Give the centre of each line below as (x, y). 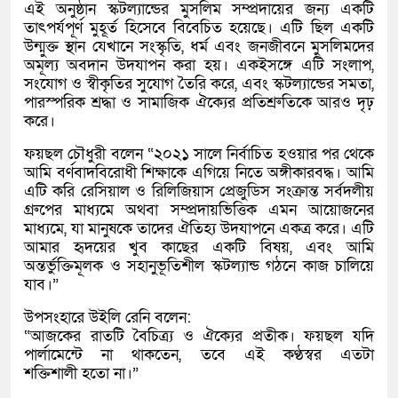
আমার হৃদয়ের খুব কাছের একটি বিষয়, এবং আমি (199, 248)
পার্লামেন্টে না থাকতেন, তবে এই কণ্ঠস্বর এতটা (199, 355)
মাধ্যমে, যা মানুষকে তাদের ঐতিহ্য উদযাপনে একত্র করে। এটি (199, 229)
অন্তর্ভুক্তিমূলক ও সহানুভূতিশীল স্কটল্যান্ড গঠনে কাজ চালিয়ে (199, 267)
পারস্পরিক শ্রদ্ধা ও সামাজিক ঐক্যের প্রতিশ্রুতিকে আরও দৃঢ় (199, 103)
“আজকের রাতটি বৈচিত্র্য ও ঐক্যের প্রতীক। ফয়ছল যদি (199, 337)
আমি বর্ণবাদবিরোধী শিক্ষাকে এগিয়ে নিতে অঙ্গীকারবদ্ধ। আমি (199, 173)
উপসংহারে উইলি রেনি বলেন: (107, 318)
